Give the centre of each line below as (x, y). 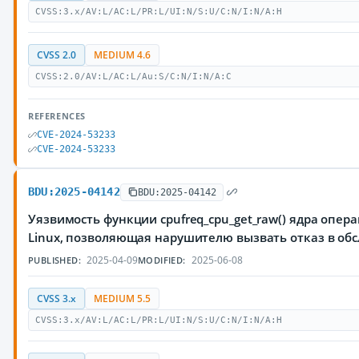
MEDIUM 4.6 (122, 55)
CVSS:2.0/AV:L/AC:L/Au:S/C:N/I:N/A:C (133, 77)
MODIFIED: (162, 260)
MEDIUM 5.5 (122, 298)
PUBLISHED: (54, 260)
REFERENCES (57, 116)
